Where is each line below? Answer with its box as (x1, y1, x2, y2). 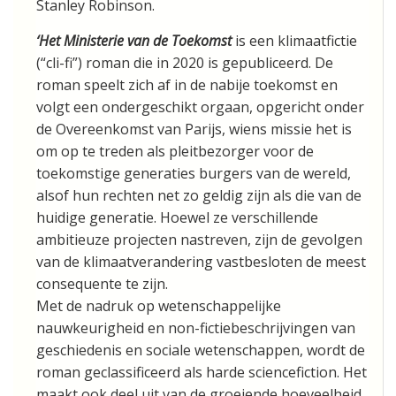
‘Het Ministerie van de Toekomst (36, 30, 232, 50)
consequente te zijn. (36, 273, 168, 293)
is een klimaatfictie (232, 30, 357, 50)
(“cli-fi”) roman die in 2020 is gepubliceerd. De (36, 52, 333, 72)
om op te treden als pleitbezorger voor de (36, 141, 314, 161)
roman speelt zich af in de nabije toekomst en (36, 74, 338, 95)
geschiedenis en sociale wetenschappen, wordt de (36, 339, 365, 360)
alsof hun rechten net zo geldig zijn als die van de (36, 185, 362, 205)
